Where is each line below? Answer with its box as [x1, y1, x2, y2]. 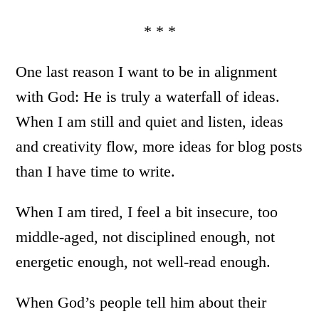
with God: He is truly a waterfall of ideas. [16, 88, 281, 106]
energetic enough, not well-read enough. [16, 253, 271, 271]
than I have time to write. [16, 162, 176, 181]
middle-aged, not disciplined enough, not [16, 228, 276, 246]
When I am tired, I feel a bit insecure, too [16, 203, 278, 221]
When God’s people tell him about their [16, 293, 267, 312]
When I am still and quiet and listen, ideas [16, 113, 284, 131]
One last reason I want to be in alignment [16, 63, 278, 81]
